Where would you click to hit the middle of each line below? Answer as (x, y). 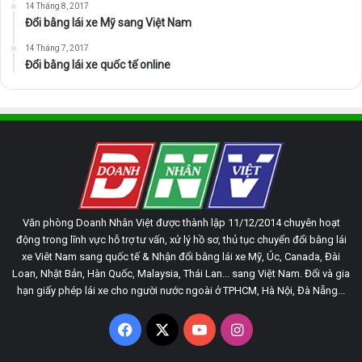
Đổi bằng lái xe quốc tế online (98, 64)
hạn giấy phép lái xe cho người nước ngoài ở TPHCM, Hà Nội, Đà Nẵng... (181, 290)
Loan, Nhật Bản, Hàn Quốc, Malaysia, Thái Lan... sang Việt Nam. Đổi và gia (181, 273)
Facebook (164, 329)
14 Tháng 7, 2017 (57, 48)
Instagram (276, 329)
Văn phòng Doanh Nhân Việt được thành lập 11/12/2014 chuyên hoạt (181, 222)
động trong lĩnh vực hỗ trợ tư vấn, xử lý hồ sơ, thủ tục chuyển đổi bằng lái (181, 239)
